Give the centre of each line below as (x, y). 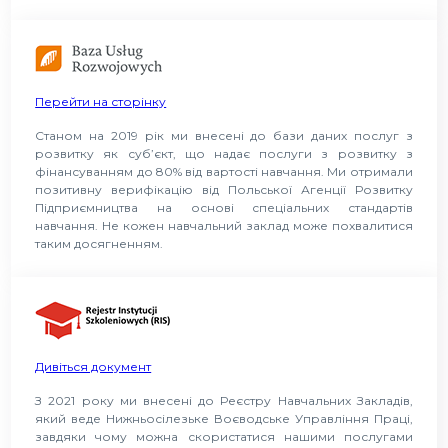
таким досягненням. (99, 243)
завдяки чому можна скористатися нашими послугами (224, 436)
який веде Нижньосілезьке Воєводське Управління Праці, (224, 418)
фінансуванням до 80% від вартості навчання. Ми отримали (224, 171)
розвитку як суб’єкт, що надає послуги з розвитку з (224, 153)
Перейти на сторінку (101, 101)
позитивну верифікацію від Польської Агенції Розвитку (224, 189)
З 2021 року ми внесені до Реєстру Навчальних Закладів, (224, 400)
